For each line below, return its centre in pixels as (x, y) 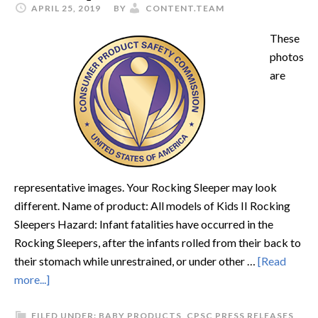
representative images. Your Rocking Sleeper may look (146, 187)
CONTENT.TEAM (185, 8)
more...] (32, 279)
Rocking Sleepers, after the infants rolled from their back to (158, 242)
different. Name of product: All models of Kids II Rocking (152, 205)
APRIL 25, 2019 (66, 8)
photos (287, 56)
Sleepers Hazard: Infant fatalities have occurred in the (144, 224)
